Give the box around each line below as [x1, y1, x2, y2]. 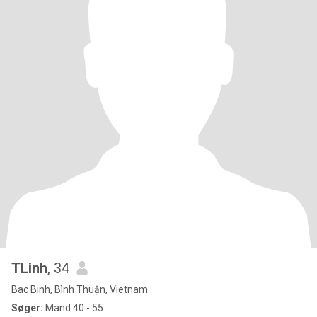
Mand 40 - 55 [43, 302, 103, 313]
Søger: [11, 302, 43, 313]
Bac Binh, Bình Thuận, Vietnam [11, 284, 148, 295]
